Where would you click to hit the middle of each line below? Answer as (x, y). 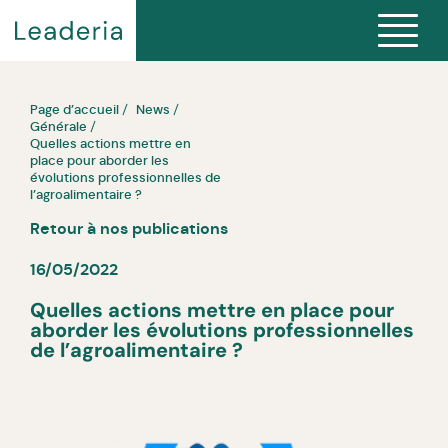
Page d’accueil (74, 109)
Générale (58, 126)
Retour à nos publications (129, 228)
